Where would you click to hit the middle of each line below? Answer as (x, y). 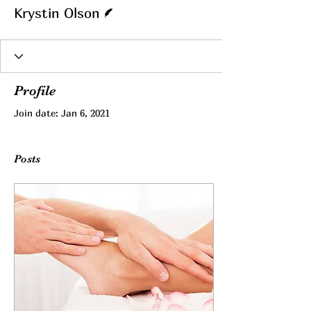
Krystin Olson (57, 13)
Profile (35, 91)
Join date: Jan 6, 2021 (62, 113)
